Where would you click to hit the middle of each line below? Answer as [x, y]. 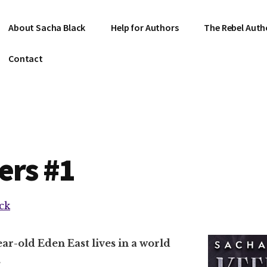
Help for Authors [145, 27]
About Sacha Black [47, 27]
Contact [26, 58]
